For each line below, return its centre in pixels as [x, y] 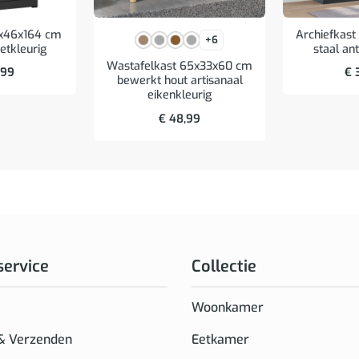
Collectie [224, 266]
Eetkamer [220, 340]
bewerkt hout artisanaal [179, 81]
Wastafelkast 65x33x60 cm [179, 67]
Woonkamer [228, 308]
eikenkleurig [179, 95]
